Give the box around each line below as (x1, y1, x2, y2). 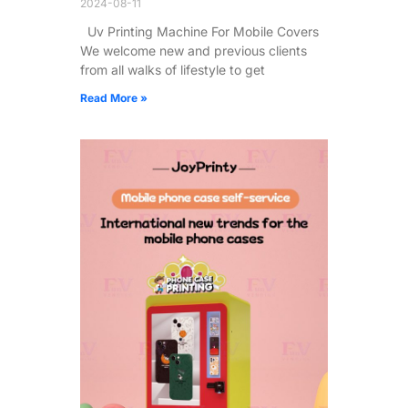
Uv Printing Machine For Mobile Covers (80, 23, 319, 39)
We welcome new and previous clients (80, 42, 307, 58)
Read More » (80, 90, 148, 105)
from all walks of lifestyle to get (80, 61, 265, 77)
